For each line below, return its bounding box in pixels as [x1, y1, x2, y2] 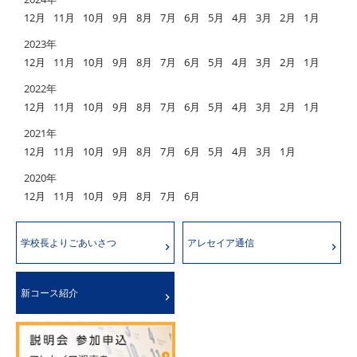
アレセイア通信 [187, 236, 254, 249]
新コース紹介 [21, 286, 78, 300]
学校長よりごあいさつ [21, 236, 116, 249]
